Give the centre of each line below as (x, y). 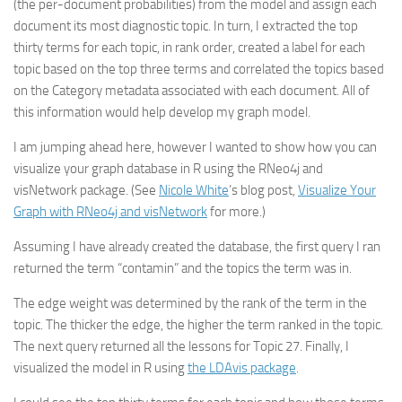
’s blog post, (263, 190)
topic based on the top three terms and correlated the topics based (199, 69)
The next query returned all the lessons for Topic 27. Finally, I (181, 346)
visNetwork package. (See (86, 190)
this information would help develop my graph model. (162, 112)
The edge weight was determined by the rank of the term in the (190, 303)
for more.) (236, 212)
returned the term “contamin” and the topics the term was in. (183, 268)
